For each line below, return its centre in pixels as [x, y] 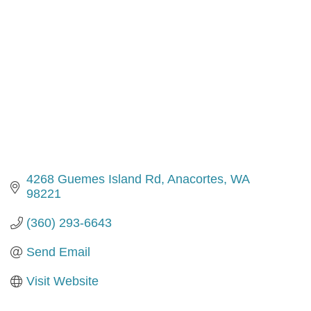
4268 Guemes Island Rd [93, 179]
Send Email [58, 252]
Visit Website [62, 281]
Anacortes [195, 179]
